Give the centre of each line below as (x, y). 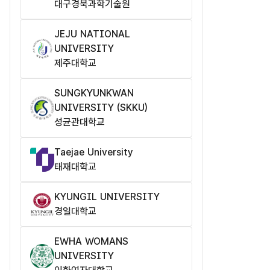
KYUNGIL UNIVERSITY (107, 197)
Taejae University (94, 152)
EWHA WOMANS (91, 242)
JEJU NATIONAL (92, 34)
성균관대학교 (80, 122)
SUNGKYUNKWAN (94, 93)
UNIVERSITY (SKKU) (101, 108)
